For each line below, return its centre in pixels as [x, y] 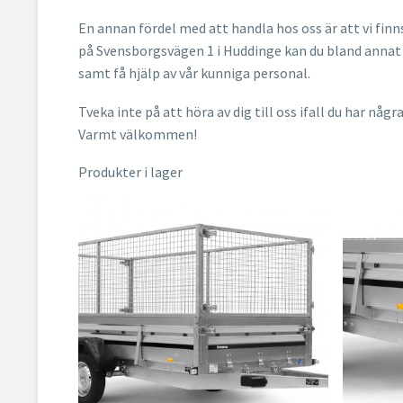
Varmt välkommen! [138, 134]
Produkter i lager [130, 172]
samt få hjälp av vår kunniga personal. [194, 73]
